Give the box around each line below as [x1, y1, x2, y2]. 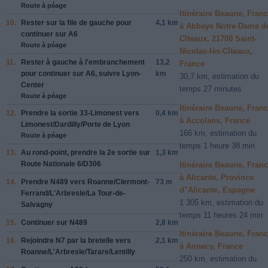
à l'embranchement [77, 57, 145, 66]
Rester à [21, 57, 52, 66]
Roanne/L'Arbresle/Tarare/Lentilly [21, 247, 135, 256]
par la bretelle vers [65, 236, 131, 245]
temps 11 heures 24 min [179, 210, 263, 220]
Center [21, 80, 44, 89]
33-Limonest [80, 108, 122, 117]
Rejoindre [21, 236, 56, 245]
